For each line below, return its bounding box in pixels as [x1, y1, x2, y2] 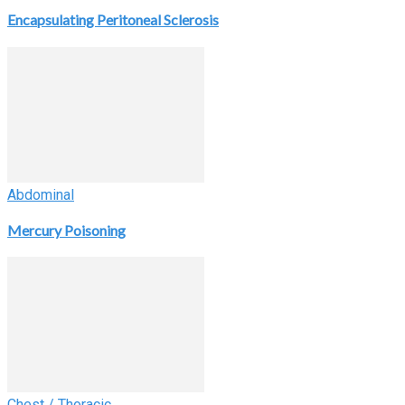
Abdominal [7, 185, 74, 203]
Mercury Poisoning [7, 221, 126, 239]
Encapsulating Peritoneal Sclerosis [7, 11, 219, 29]
